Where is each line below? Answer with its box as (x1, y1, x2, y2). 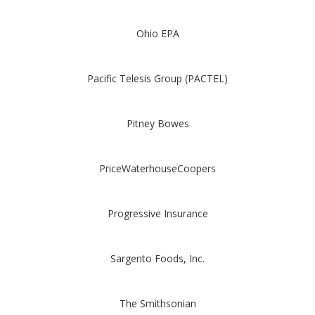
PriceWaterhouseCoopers (99, 162, 216, 175)
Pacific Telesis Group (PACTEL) (87, 72, 228, 85)
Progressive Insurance (107, 207, 208, 220)
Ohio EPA (136, 27, 179, 40)
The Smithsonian (119, 297, 196, 310)
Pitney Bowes (126, 117, 189, 130)
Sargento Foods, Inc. (110, 252, 205, 265)
